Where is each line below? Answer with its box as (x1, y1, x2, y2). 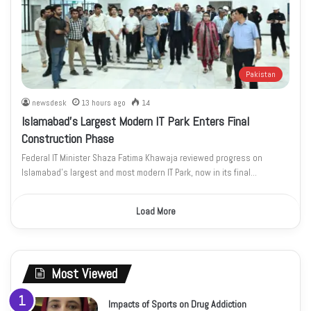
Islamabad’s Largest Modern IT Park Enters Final (22, 112, 250, 129)
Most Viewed (51, 264, 117, 283)
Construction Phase (22, 130, 115, 146)
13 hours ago (81, 96, 126, 108)
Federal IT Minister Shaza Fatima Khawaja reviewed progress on (22, 151, 263, 164)
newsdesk (32, 96, 67, 108)
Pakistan (245, 68, 276, 80)
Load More (135, 205, 176, 217)
